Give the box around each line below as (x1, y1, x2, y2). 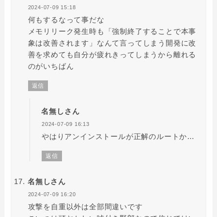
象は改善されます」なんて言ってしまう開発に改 (28, 39, 197, 47)
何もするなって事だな (28, 15, 105, 24)
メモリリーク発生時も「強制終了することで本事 (28, 27, 197, 36)
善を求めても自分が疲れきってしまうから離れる (28, 50, 197, 59)
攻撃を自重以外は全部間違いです (28, 202, 143, 211)
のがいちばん (28, 62, 74, 71)
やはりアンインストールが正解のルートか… (41, 132, 195, 141)
